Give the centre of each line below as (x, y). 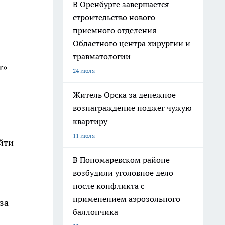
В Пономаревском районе (121, 160)
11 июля (84, 135)
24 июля (84, 71)
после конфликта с (108, 186)
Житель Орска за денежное (124, 95)
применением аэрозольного (127, 199)
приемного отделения (115, 30)
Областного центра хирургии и (132, 43)
